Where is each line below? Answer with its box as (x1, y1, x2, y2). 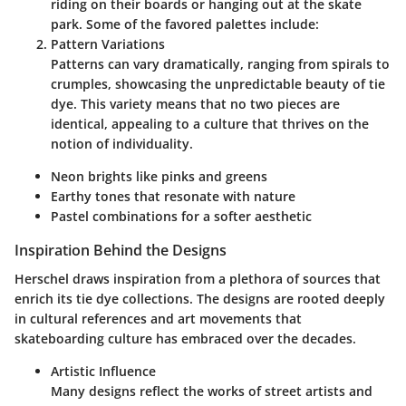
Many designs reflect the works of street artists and (51, 382, 372, 400)
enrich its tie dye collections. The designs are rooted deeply (14, 289, 385, 307)
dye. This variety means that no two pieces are (51, 94, 340, 112)
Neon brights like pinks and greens (51, 167, 267, 185)
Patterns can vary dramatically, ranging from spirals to (51, 54, 390, 72)
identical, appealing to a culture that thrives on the (51, 114, 369, 132)
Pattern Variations (51, 34, 165, 53)
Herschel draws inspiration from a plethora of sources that (14, 269, 381, 287)
